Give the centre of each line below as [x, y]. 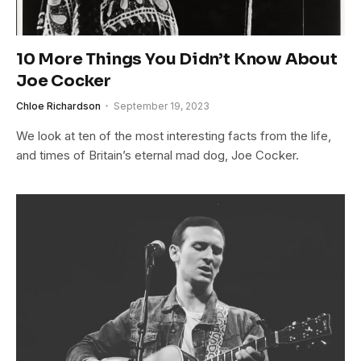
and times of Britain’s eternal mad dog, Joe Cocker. [158, 155]
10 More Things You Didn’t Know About [177, 59]
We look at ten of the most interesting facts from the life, [174, 135]
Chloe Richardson [58, 106]
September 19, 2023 [162, 106]
